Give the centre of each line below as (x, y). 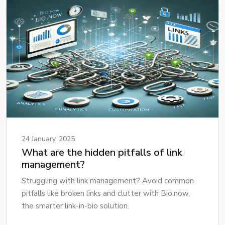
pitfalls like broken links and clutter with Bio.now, (106, 194)
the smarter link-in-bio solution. (75, 206)
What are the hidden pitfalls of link (102, 153)
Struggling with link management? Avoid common (108, 181)
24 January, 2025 (48, 139)
